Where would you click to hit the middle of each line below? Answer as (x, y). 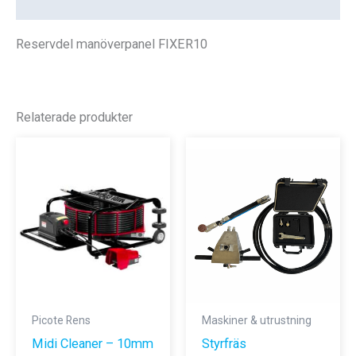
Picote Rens (61, 320)
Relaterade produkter (74, 118)
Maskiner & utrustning (256, 320)
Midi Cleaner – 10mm (92, 343)
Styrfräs (224, 343)
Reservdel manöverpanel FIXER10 (112, 44)
